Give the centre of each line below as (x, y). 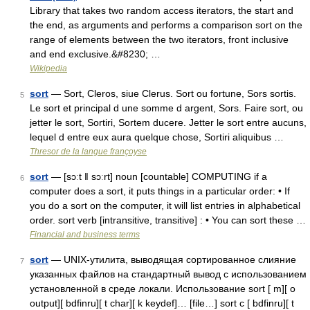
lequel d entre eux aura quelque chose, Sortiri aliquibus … (157, 137)
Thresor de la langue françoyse (88, 152)
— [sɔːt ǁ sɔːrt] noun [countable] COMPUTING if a (158, 176)
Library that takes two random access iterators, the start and (162, 10)
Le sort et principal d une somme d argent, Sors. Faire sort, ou (166, 108)
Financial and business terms (85, 235)
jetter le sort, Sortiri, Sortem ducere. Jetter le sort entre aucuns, (168, 122)
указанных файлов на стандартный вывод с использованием (168, 274)
